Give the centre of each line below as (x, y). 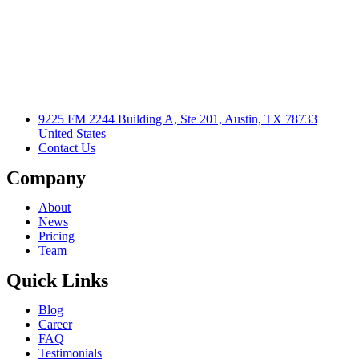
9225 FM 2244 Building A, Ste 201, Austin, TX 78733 (178, 119)
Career (55, 325)
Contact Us (67, 148)
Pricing (56, 236)
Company (46, 178)
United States (72, 134)
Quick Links (57, 281)
